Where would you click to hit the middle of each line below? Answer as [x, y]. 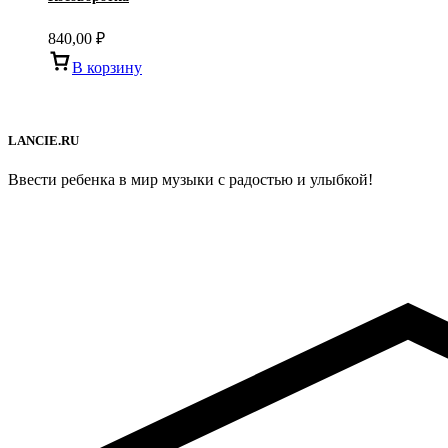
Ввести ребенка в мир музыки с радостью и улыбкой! [190, 180]
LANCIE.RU [43, 140]
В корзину [107, 67]
